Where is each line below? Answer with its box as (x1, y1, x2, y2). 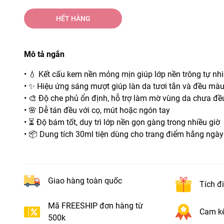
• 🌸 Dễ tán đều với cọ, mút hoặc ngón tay (24, 105, 170, 115)
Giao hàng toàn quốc (48, 175, 122, 185)
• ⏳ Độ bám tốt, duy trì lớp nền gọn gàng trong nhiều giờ (24, 117, 220, 127)
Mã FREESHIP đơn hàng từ (48, 201, 143, 210)
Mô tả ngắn (24, 49, 64, 59)
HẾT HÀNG (55, 14, 90, 22)
